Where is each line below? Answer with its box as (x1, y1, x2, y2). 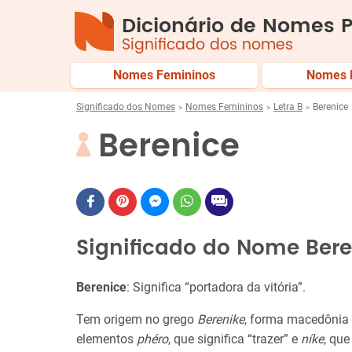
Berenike (197, 312, 244, 327)
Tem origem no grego (76, 312, 197, 327)
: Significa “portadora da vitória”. (126, 280, 306, 295)
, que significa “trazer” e (168, 332, 301, 346)
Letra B (273, 101, 302, 112)
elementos (76, 332, 137, 346)
